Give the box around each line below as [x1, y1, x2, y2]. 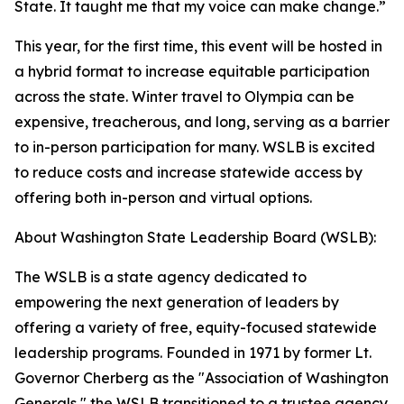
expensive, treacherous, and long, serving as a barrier [14, 113, 390, 131]
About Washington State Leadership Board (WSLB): [14, 228, 376, 246]
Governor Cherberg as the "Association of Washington [14, 369, 389, 387]
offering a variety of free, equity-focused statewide [14, 318, 377, 336]
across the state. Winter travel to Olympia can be [14, 87, 354, 106]
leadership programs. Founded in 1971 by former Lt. [14, 344, 372, 362]
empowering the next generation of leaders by [14, 293, 339, 311]
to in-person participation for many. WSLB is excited [14, 138, 375, 156]
